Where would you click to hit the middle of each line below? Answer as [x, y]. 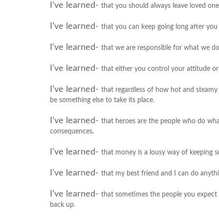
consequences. [72, 131]
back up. [63, 205]
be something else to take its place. [102, 100]
